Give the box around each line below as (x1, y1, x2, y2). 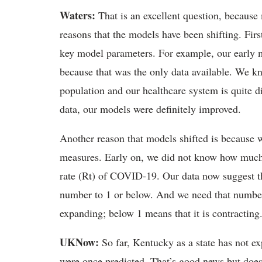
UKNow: (60, 235, 102, 250)
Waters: (60, 8, 98, 23)
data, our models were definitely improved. (60, 102, 241, 116)
